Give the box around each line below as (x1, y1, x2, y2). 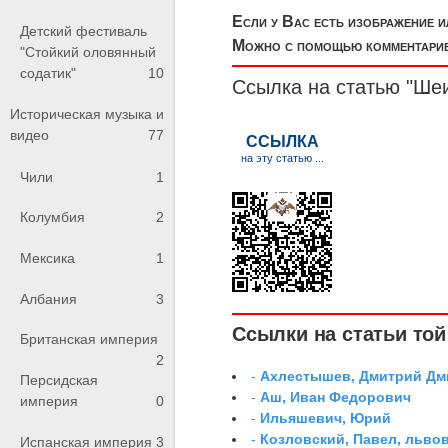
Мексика (20, 249, 75, 266)
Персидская (20, 371, 98, 388)
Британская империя (20, 331, 158, 348)
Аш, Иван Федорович (260, 388, 412, 405)
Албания (20, 290, 77, 307)
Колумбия (20, 209, 85, 226)
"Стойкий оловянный (20, 43, 156, 60)
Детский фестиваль (20, 22, 147, 39)
